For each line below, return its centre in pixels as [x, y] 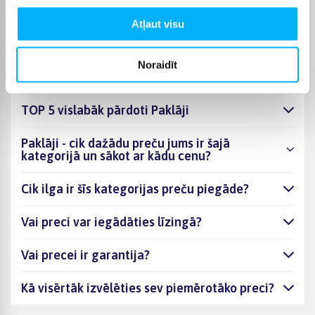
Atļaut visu [157, 24]
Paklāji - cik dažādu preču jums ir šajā [126, 143]
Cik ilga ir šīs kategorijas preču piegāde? [135, 188]
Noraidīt [157, 65]
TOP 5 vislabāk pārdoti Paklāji [105, 110]
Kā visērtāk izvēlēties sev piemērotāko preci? [148, 288]
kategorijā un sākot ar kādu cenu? [116, 155]
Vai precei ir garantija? [85, 255]
